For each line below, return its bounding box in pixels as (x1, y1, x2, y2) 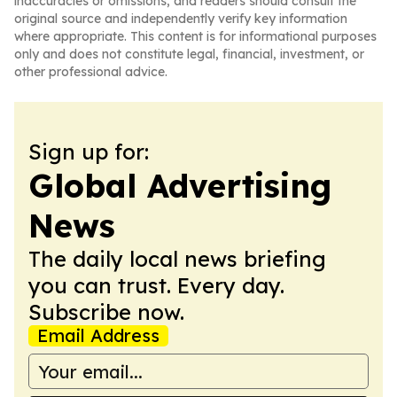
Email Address (37, 324, 160, 346)
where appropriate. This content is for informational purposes (14, 28, 377, 44)
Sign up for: (28, 138, 149, 165)
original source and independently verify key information (14, 11, 347, 27)
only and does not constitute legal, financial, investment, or (14, 46, 364, 62)
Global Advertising (28, 166, 331, 206)
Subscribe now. (28, 299, 184, 325)
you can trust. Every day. (28, 272, 284, 299)
